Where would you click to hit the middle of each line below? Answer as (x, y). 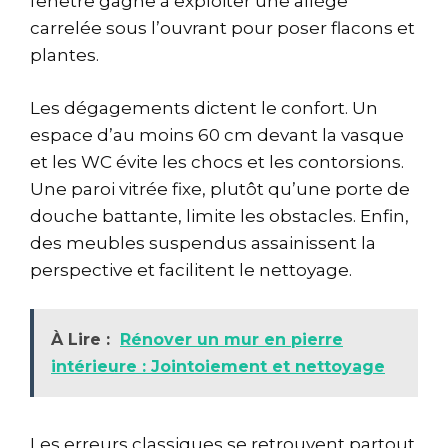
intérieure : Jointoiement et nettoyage (218, 366)
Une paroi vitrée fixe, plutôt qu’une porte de (220, 188)
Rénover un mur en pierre (231, 339)
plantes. (64, 55)
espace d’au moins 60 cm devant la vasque (217, 134)
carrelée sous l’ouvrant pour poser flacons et (222, 28)
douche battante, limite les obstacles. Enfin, (219, 215)
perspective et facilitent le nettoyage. (191, 269)
